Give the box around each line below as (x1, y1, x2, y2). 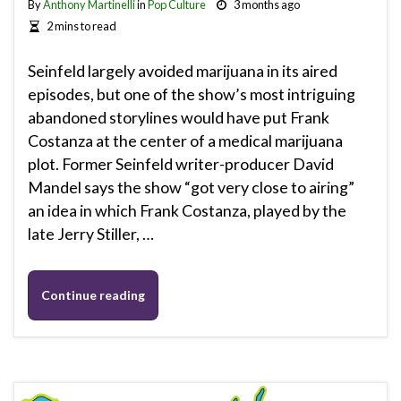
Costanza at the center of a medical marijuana (28, 131, 343, 151)
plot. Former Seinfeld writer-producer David (28, 154, 334, 175)
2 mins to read (46, 19, 116, 34)
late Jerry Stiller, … (28, 224, 154, 244)
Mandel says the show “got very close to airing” (28, 177, 354, 198)
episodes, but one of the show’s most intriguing (28, 84, 355, 105)
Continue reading (41, 287, 145, 303)
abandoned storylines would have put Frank (28, 107, 329, 128)
